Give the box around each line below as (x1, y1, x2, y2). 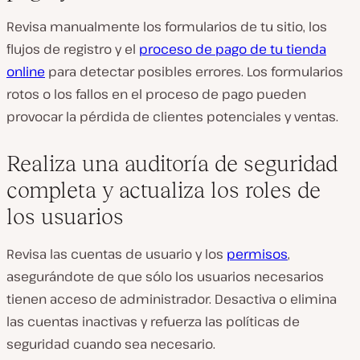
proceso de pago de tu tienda (139, 40, 326, 58)
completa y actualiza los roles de (6, 178, 321, 202)
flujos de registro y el (6, 40, 139, 58)
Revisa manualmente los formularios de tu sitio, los (6, 18, 327, 35)
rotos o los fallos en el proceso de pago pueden (6, 85, 306, 103)
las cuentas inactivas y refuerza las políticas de (6, 313, 300, 330)
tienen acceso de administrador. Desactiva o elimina (6, 290, 337, 308)
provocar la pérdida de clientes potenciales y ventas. (6, 108, 338, 125)
